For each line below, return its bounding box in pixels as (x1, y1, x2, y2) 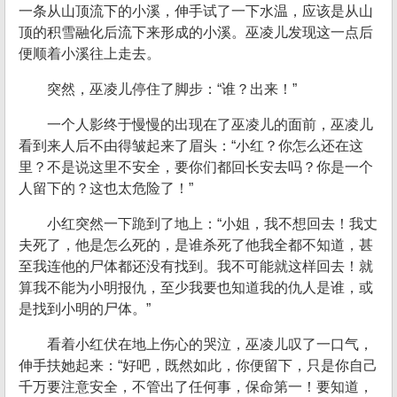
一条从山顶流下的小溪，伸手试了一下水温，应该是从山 (19, 4, 373, 19)
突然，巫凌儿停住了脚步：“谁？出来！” (47, 82, 297, 97)
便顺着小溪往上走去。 (19, 46, 160, 61)
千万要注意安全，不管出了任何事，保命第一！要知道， (19, 379, 373, 394)
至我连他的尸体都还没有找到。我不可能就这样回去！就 (19, 259, 373, 274)
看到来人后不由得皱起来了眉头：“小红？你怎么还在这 (19, 138, 363, 153)
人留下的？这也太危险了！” (19, 181, 193, 196)
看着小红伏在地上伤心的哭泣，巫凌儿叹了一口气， (47, 337, 373, 352)
